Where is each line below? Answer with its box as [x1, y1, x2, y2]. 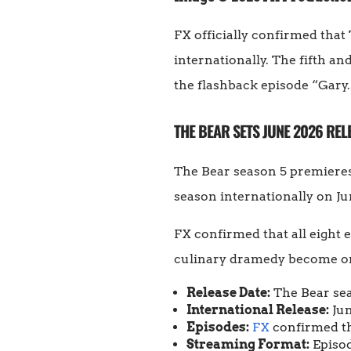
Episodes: [186, 320, 249, 335]
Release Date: [186, 285, 270, 301]
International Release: [186, 302, 329, 318]
